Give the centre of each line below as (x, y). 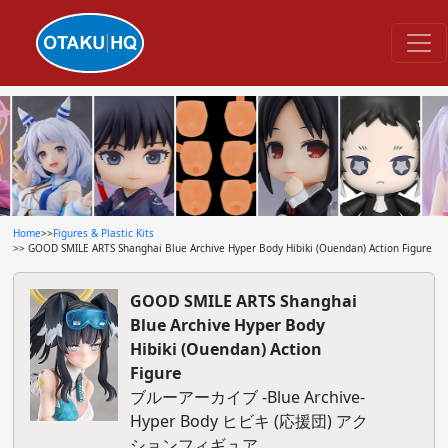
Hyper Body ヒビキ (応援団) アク (248, 421)
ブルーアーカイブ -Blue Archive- (247, 397)
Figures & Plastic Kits (103, 233)
